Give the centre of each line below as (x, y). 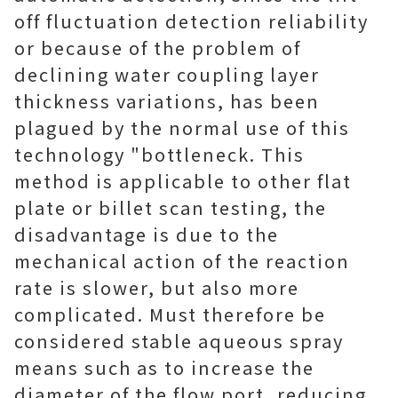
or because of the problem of (158, 48)
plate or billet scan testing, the (171, 207)
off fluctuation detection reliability (191, 21)
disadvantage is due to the (147, 234)
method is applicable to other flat (183, 181)
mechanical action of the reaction (182, 261)
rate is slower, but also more (157, 287)
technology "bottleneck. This (159, 154)
